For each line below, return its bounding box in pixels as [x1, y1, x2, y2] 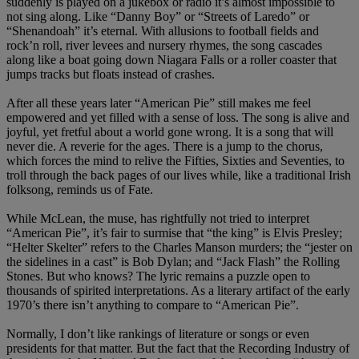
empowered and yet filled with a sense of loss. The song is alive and [6, 111, 349, 125]
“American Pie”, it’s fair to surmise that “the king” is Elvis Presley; [6, 226, 342, 240]
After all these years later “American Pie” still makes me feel [6, 96, 311, 111]
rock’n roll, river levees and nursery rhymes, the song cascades [6, 38, 322, 53]
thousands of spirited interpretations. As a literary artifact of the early [6, 284, 350, 298]
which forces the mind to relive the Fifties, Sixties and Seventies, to [6, 154, 345, 168]
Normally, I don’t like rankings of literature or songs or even [6, 327, 309, 341]
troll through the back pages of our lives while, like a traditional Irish [6, 168, 351, 183]
